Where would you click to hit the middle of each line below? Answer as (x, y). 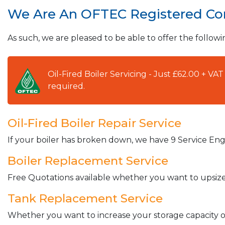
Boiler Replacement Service (88, 161)
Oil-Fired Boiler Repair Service (94, 123)
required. (66, 86)
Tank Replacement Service (85, 199)
